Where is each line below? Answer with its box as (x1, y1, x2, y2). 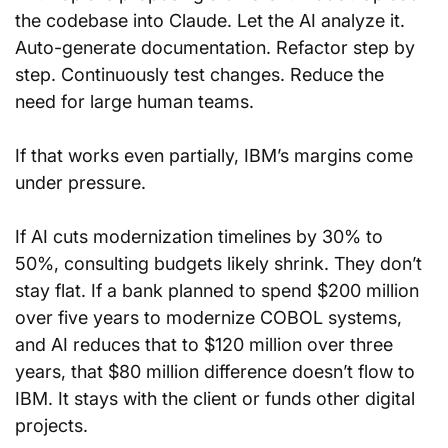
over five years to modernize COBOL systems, (15, 307, 407, 328)
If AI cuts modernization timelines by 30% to (15, 226, 388, 247)
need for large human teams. (15, 91, 254, 112)
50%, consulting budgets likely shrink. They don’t (15, 253, 427, 274)
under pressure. (15, 172, 146, 193)
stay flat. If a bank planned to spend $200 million (15, 280, 424, 301)
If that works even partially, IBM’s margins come (15, 145, 418, 166)
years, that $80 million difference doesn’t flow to (15, 361, 420, 382)
